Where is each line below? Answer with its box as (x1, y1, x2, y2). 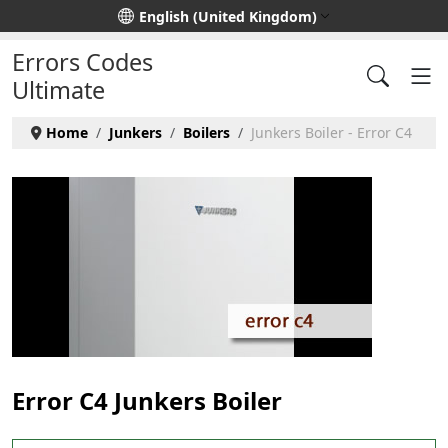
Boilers (182, 122, 230, 142)
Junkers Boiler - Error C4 (250, 122, 412, 142)
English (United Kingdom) (138, 6, 317, 26)
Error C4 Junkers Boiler (12, 384, 282, 418)
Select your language (11, 4, 153, 23)
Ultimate (12, 73, 105, 106)
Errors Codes (12, 45, 153, 78)
